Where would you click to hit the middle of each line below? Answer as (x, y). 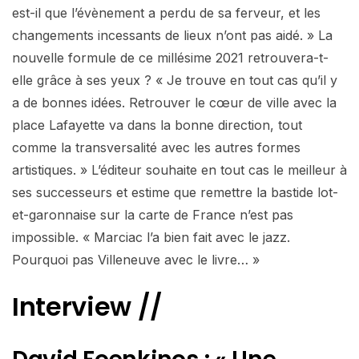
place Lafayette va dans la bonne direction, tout (157, 125)
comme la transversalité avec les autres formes (156, 148)
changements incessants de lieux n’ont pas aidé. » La (172, 36)
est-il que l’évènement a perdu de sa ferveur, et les (166, 13)
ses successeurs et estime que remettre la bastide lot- (175, 193)
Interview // (88, 307)
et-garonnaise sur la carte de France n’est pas (153, 215)
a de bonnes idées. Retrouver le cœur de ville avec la (174, 103)
